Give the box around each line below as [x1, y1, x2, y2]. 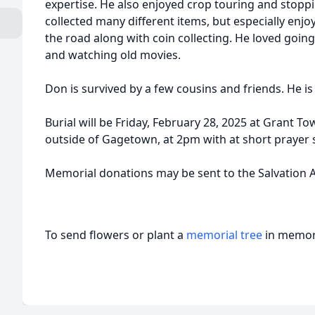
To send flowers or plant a [45, 227, 186, 243]
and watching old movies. [45, 47, 181, 63]
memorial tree [186, 227, 262, 243]
